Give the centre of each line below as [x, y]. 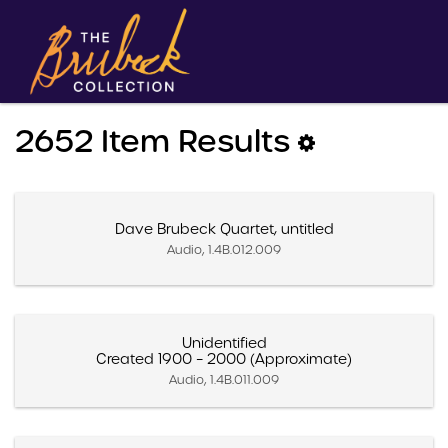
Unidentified [224, 342]
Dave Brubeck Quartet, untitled [224, 228]
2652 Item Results [156, 140]
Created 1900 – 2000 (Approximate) [224, 358]
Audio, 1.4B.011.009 [224, 379]
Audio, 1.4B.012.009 [224, 249]
